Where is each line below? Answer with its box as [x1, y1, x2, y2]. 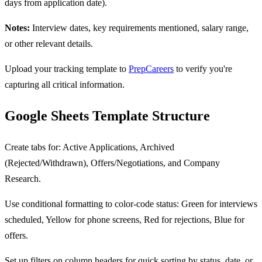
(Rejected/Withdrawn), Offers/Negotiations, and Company [5, 158, 220, 168]
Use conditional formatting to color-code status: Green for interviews [5, 199, 257, 209]
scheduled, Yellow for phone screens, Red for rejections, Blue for [5, 215, 244, 225]
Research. [5, 174, 41, 184]
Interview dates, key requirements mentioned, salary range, [30, 23, 249, 33]
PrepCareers [129, 64, 174, 74]
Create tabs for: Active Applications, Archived [5, 142, 174, 153]
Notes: [5, 23, 30, 33]
